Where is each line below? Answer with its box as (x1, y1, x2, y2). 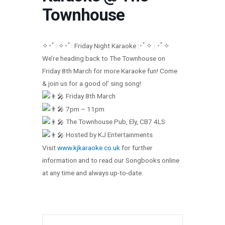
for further (120, 144, 153, 152)
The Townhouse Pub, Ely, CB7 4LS (64, 118, 165, 126)
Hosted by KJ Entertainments (64, 131, 153, 139)
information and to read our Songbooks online (42, 156, 179, 165)
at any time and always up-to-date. (42, 169, 143, 177)
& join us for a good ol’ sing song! (42, 79, 141, 87)
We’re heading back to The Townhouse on (42, 54, 165, 62)
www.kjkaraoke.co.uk (57, 144, 120, 152)
